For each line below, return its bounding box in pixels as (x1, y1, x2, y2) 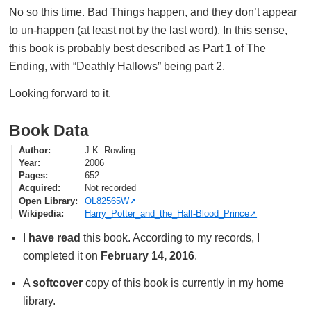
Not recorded (85, 183, 137, 194)
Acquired (19, 183, 58, 194)
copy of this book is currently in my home (82, 277, 284, 289)
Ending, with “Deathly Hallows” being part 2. (9, 60, 225, 72)
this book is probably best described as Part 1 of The (9, 42, 266, 54)
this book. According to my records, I (80, 232, 260, 244)
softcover (32, 277, 83, 289)
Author (19, 144, 49, 155)
